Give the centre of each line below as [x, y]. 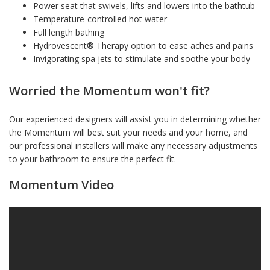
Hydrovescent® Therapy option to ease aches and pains [143, 46]
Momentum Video [61, 185]
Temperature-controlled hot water [100, 19]
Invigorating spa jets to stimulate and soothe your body [142, 59]
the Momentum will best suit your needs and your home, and [128, 133]
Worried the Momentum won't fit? [109, 91]
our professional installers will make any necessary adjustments [133, 146]
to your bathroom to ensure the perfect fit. [93, 159]
